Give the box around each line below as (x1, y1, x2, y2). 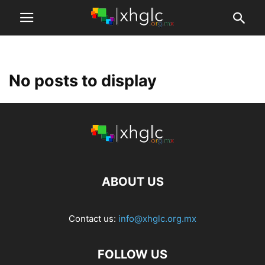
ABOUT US (101, 174, 164, 189)
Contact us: (69, 213, 118, 224)
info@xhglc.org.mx (118, 213, 196, 224)
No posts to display (9, 71, 157, 91)
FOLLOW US (98, 247, 167, 261)
